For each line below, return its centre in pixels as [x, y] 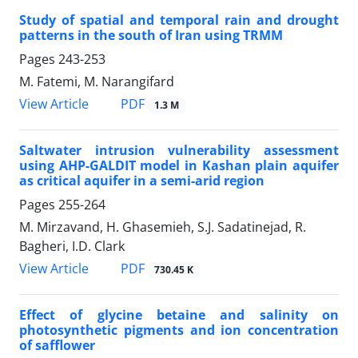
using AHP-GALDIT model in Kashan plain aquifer [179, 166]
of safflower [57, 346]
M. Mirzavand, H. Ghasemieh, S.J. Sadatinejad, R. [163, 227]
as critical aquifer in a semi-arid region [142, 181]
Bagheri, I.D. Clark [72, 247]
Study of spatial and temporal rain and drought [179, 20]
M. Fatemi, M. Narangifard [97, 82]
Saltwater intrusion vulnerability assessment [179, 151]
